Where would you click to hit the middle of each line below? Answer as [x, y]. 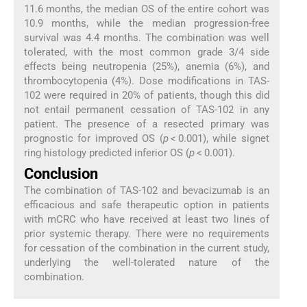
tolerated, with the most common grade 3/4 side [147, 52]
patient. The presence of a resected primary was [147, 124]
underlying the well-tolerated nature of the [147, 262]
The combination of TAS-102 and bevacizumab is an [147, 190]
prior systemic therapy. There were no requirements [147, 233]
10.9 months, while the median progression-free [147, 24]
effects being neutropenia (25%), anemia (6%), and [147, 67]
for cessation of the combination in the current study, [147, 248]
